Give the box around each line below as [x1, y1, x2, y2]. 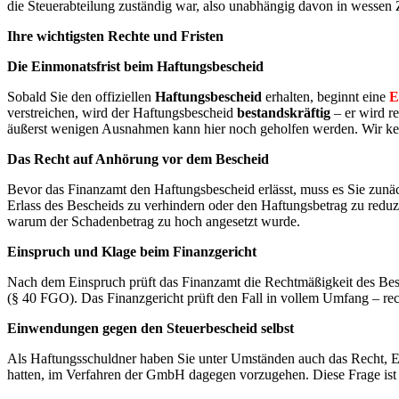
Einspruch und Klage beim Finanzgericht [7, 244, 256, 260]
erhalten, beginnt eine [262, 89, 389, 105]
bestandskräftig [237, 105, 330, 121]
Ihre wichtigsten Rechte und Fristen [7, 28, 224, 45]
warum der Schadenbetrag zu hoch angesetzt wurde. [7, 214, 300, 230]
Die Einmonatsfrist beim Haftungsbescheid [7, 59, 264, 75]
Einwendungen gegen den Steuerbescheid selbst [7, 321, 294, 337]
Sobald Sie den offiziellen [7, 89, 155, 105]
